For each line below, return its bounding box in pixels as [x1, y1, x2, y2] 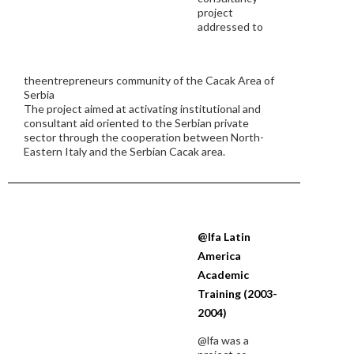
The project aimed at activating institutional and [24, 102, 261, 115]
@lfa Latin [198, 230, 250, 243]
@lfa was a [198, 333, 249, 347]
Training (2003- [198, 287, 277, 300]
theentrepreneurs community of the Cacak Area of [24, 73, 274, 87]
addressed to [198, 20, 263, 33]
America [198, 249, 241, 262]
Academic [198, 268, 249, 281]
